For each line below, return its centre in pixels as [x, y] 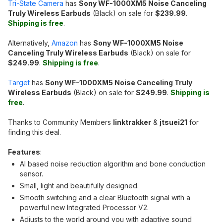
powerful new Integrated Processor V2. [84, 207]
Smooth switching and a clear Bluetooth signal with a [105, 197]
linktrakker [132, 122]
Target [19, 83]
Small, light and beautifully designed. [79, 186]
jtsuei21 [173, 122]
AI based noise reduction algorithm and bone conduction [113, 164]
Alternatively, [30, 43]
